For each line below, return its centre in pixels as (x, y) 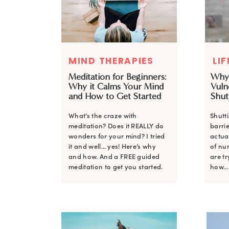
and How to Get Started (115, 96)
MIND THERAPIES (111, 61)
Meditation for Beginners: (117, 77)
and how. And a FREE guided (114, 157)
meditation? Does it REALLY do (116, 126)
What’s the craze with (103, 116)
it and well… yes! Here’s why (112, 146)
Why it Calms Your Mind (116, 86)
